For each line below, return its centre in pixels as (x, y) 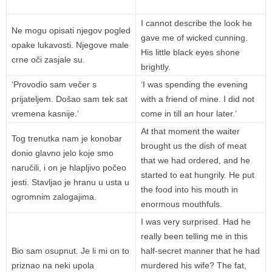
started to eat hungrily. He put (198, 175)
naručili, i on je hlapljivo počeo (69, 168)
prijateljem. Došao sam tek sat (70, 99)
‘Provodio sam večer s (54, 85)
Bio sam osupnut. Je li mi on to (70, 251)
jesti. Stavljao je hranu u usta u (70, 182)
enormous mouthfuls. (182, 204)
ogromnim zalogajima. (54, 197)
